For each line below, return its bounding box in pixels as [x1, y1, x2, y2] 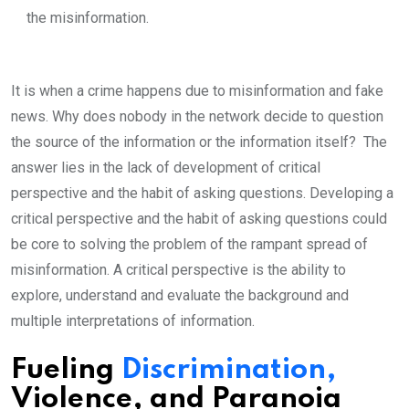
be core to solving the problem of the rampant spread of [11, 236, 368, 254]
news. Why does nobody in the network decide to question [11, 108, 383, 126]
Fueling [11, 356, 121, 385]
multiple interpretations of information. [11, 312, 255, 330]
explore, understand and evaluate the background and [11, 287, 349, 305]
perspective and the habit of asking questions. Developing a [11, 184, 393, 203]
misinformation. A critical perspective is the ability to [11, 261, 346, 279]
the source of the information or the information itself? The [11, 133, 387, 152]
